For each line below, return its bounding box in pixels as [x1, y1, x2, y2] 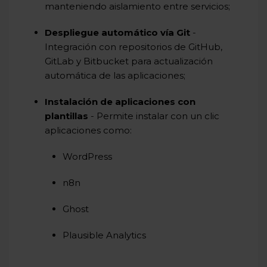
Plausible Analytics [63, 229, 146, 241]
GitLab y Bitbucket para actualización [45, 55, 213, 67]
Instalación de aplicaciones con [45, 96, 195, 107]
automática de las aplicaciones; [45, 70, 185, 81]
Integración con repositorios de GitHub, [45, 41, 222, 52]
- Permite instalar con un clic [88, 110, 219, 122]
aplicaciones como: [45, 125, 132, 136]
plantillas [45, 110, 88, 122]
